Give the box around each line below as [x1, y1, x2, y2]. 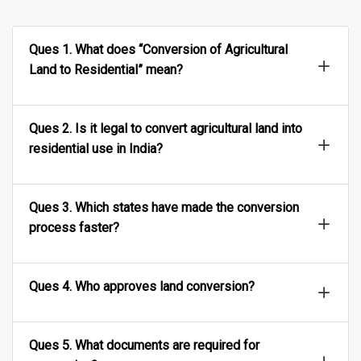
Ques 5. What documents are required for [29, 338, 259, 354]
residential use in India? [29, 141, 163, 157]
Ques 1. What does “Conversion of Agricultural [29, 42, 288, 58]
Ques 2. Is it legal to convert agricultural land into [29, 121, 302, 137]
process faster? [29, 220, 119, 236]
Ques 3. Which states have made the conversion [29, 200, 299, 216]
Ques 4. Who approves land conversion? [29, 279, 255, 295]
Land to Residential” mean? [29, 62, 183, 78]
